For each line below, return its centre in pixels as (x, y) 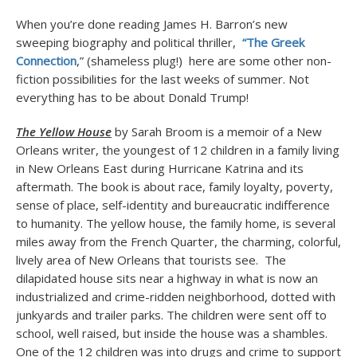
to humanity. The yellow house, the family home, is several (176, 223)
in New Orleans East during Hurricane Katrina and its (160, 168)
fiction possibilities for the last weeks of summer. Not (163, 79)
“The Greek (273, 42)
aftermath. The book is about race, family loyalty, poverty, (175, 186)
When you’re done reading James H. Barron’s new (152, 24)
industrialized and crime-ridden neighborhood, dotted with (176, 296)
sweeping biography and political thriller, (129, 42)
